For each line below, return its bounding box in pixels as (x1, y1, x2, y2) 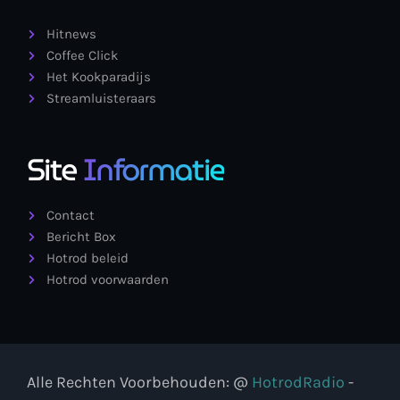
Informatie (82, 147, 225, 194)
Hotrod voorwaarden (46, 271, 169, 288)
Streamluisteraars (46, 90, 156, 107)
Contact (46, 207, 95, 224)
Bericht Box (46, 229, 116, 246)
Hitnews (46, 26, 96, 43)
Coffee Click (46, 47, 118, 64)
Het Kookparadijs (46, 69, 151, 86)
